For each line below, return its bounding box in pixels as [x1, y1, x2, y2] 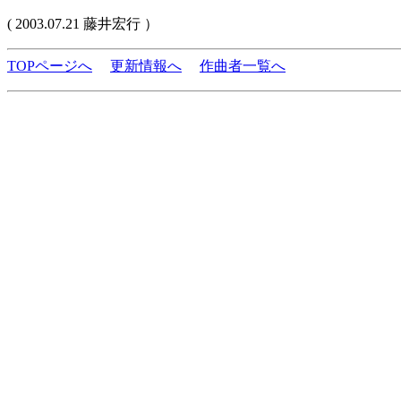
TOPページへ [7, 58, 92, 73]
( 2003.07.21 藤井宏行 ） [7, 16, 158, 31]
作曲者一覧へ [200, 58, 286, 73]
